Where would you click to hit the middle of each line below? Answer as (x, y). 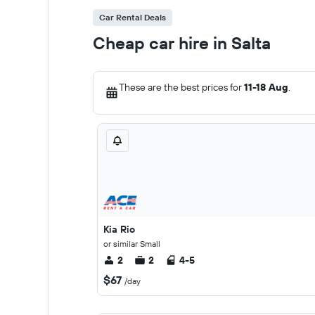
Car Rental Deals (133, 17)
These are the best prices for (181, 87)
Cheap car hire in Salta (182, 43)
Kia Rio (119, 229)
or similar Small (132, 244)
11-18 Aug (266, 87)
